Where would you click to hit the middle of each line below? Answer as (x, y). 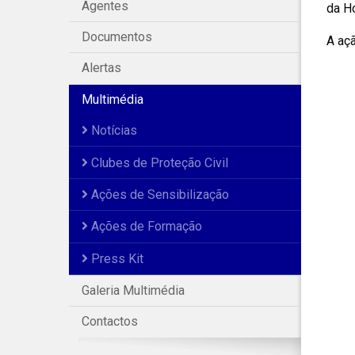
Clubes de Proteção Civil (158, 162)
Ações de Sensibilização (158, 194)
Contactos (110, 322)
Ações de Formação (145, 227)
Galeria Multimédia (133, 291)
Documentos (117, 37)
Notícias (113, 131)
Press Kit (116, 258)
